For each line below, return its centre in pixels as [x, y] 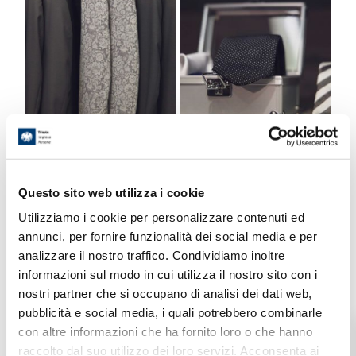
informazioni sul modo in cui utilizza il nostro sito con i [168, 274]
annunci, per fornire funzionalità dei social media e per [168, 236]
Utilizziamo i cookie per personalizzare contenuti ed [161, 217]
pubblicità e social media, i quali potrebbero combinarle [170, 312]
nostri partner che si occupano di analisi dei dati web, [165, 293]
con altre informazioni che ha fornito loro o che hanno [165, 331]
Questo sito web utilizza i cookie [112, 192]
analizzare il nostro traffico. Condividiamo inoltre [152, 255]
